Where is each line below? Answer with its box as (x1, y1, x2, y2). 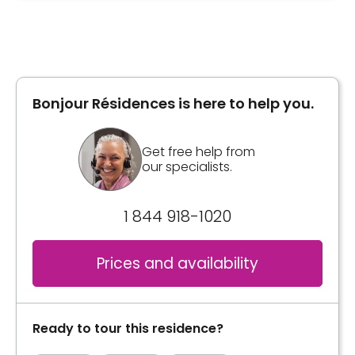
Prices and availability (97, 253, 258, 275)
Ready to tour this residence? (32, 319, 223, 338)
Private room (49, 33, 144, 54)
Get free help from (142, 143, 255, 162)
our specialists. (142, 158, 232, 177)
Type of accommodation (49, 12, 204, 31)
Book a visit (57, 113, 141, 135)
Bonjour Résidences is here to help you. (32, 94, 314, 114)
